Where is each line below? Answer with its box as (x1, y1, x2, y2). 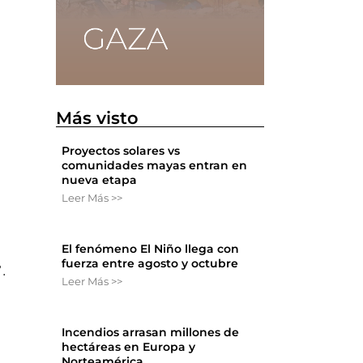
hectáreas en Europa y (62, 340, 196, 355)
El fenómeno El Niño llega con (62, 241, 240, 257)
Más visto (56, 108, 139, 129)
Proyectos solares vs (62, 143, 181, 159)
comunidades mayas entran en (62, 158, 248, 173)
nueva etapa (62, 173, 138, 188)
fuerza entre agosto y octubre (62, 256, 239, 271)
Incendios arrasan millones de (62, 325, 240, 340)
